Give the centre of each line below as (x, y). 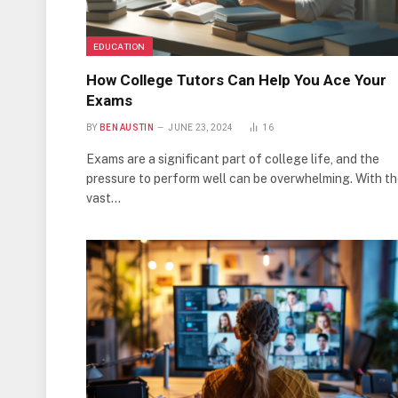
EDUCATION (119, 46)
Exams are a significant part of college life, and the (233, 159)
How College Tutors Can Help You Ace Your (236, 80)
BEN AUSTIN (126, 127)
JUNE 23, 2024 (201, 127)
